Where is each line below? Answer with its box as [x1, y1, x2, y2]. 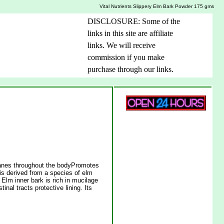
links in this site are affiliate [87, 29, 173, 38]
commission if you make [87, 53, 164, 62]
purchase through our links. [87, 65, 173, 74]
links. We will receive [87, 41, 155, 50]
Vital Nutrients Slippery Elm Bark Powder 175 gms [99, 3, 214, 9]
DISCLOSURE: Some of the [87, 17, 180, 26]
